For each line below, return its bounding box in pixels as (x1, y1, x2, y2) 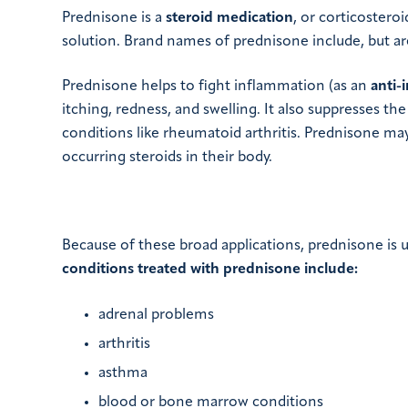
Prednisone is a (62, 11, 166, 26)
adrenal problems (98, 308, 214, 323)
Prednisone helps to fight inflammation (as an (62, 78, 371, 94)
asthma (98, 366, 148, 382)
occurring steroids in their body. (62, 149, 272, 165)
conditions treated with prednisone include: (62, 262, 358, 278)
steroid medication (166, 11, 293, 26)
